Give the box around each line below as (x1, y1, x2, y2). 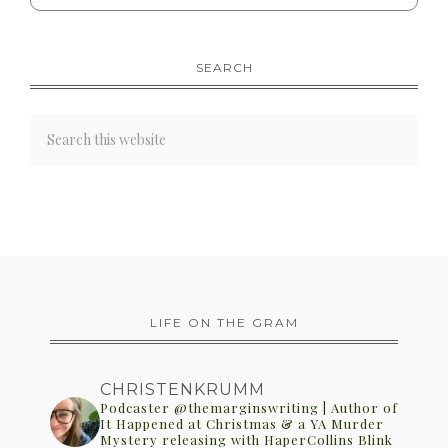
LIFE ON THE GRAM (149, 314, 299, 330)
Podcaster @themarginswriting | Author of (100, 398, 398, 416)
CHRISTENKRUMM (100, 379, 265, 399)
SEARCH (195, 59, 253, 75)
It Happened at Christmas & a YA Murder (100, 414, 384, 432)
